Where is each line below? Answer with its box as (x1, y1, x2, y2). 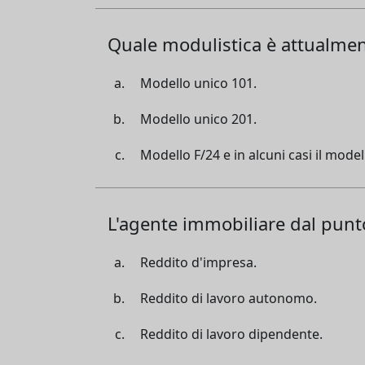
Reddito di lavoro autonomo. (140, 288, 317, 307)
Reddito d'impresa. (140, 253, 257, 271)
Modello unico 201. (140, 109, 257, 128)
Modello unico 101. (140, 73, 257, 92)
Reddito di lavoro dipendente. (140, 324, 323, 343)
